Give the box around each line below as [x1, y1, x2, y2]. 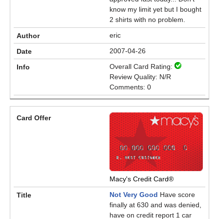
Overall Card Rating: [109, 63, 175, 70]
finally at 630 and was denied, [109, 201, 201, 209]
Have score [158, 191, 195, 198]
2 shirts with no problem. [109, 16, 185, 23]
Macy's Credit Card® [109, 175, 174, 183]
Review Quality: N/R [109, 73, 171, 81]
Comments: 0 [109, 83, 151, 91]
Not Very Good [109, 191, 158, 198]
